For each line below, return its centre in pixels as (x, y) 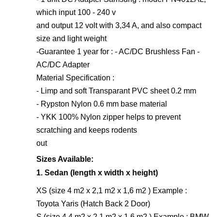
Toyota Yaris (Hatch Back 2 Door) (93, 203)
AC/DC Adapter (63, 64)
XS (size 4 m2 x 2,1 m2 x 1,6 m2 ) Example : (112, 190)
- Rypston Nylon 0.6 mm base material (103, 104)
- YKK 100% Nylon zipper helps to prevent (108, 117)
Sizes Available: (65, 159)
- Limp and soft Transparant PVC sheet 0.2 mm (116, 91)
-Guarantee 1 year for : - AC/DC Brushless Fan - (118, 51)
